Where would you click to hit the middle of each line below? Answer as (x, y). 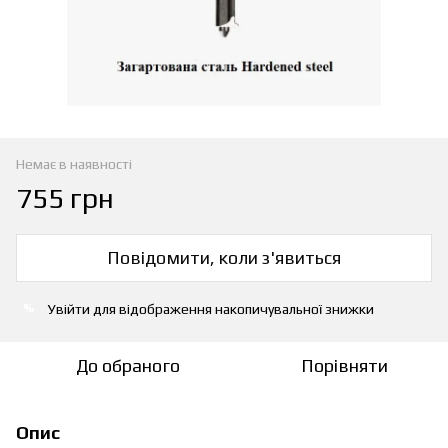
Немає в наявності (74, 163)
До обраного (128, 365)
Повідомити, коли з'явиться (224, 257)
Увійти (69, 308)
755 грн (65, 197)
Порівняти (344, 365)
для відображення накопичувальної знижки (232, 308)
